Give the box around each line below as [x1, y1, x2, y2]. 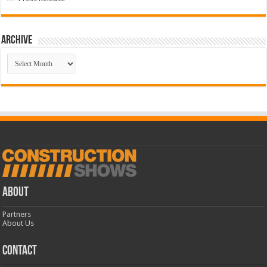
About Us [2, 219, 35, 228]
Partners [2, 210, 32, 219]
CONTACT [2, 244, 38, 259]
